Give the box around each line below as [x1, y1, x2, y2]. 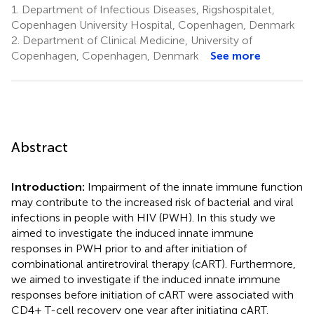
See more [210, 48, 261, 62]
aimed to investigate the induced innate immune [11, 226, 254, 240]
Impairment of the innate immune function [88, 179, 303, 193]
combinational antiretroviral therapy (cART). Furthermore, [11, 257, 296, 271]
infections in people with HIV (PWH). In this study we [11, 210, 275, 224]
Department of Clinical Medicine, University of [20, 33, 252, 47]
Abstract [11, 138, 68, 156]
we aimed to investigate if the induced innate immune [11, 272, 280, 286]
